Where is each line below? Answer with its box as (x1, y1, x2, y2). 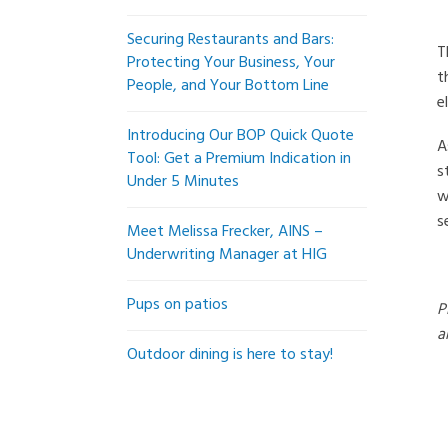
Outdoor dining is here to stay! (127, 342, 333, 368)
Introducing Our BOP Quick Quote (127, 123, 354, 149)
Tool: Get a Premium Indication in (127, 146, 351, 172)
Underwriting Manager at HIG (127, 242, 327, 268)
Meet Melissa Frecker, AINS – (127, 219, 323, 245)
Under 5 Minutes (127, 169, 239, 195)
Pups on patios (127, 292, 228, 318)
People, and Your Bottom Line (127, 73, 329, 99)
